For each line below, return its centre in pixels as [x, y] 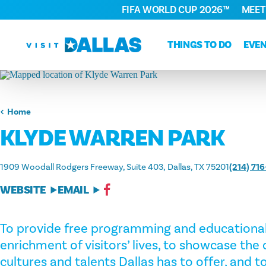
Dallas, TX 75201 [198, 167]
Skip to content [50, 18]
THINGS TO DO [199, 45]
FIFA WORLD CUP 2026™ [175, 9]
